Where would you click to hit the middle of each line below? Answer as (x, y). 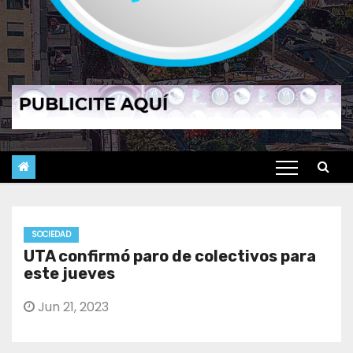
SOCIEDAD (51, 234)
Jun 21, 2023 (72, 307)
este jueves (69, 273)
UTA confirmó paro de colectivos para (170, 256)
